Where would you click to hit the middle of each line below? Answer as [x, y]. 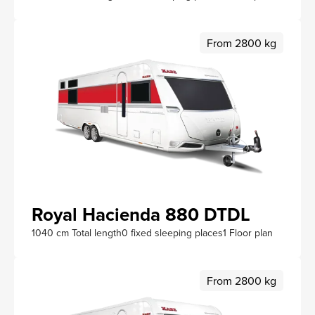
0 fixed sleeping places [172, 233]
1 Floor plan [248, 233]
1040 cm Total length [77, 233]
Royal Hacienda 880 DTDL [141, 215]
